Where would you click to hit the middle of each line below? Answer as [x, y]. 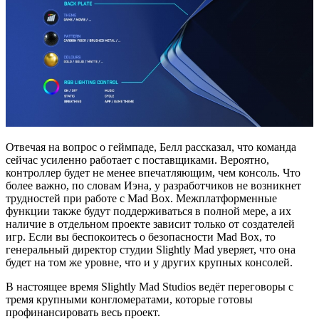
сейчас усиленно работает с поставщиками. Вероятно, [137, 160]
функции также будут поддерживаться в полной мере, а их [148, 211]
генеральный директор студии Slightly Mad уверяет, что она [151, 250]
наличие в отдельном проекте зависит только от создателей [150, 224]
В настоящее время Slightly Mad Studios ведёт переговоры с [150, 287]
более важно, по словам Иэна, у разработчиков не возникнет [153, 186]
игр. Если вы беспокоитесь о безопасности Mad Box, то [141, 237]
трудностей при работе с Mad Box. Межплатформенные [141, 199]
